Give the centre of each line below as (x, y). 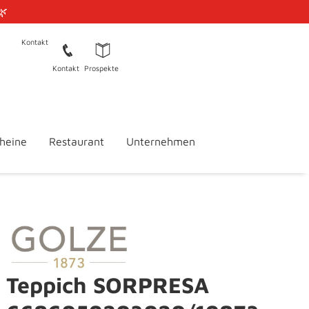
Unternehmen (160, 142)
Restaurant (76, 142)
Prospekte (101, 68)
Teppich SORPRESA (108, 285)
